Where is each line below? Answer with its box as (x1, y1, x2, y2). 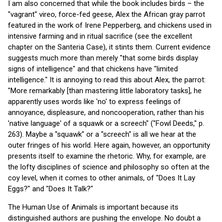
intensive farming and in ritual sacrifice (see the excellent (8, 31, 192, 41)
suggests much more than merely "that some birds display (8, 53, 198, 62)
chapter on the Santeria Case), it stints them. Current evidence (8, 42, 211, 52)
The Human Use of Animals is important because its (8, 202, 178, 212)
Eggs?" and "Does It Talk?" (8, 184, 93, 193)
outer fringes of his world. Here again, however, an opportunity (8, 140, 210, 150)
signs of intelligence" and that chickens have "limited (8, 64, 178, 73)
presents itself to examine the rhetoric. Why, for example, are (8, 151, 206, 161)
